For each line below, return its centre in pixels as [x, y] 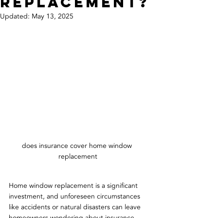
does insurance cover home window [78, 146]
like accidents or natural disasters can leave [76, 207]
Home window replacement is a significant [74, 186]
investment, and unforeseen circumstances [75, 197]
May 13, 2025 [53, 16]
